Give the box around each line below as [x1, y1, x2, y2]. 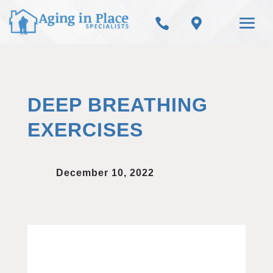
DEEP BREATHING [27, 94, 208, 116]
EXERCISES [27, 119, 143, 141]
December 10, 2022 [55, 168, 154, 178]
